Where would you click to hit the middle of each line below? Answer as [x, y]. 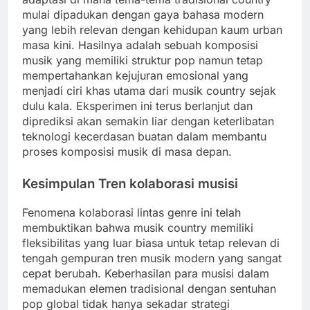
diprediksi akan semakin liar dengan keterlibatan [148, 121]
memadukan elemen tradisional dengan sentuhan [149, 288]
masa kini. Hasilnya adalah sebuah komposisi [140, 45]
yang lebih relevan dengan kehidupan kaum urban [152, 30]
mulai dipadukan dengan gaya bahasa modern [143, 15]
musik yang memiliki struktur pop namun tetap [143, 61]
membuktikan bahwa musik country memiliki [138, 227]
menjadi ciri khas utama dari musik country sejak [149, 91]
